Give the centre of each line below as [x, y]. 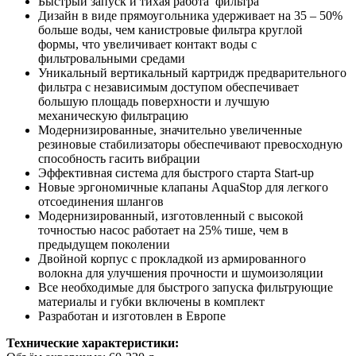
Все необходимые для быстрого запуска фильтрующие [186, 287]
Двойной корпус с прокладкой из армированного [172, 259]
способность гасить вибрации [119, 159]
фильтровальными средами [112, 58]
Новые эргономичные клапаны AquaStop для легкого [183, 187]
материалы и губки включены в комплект [151, 302]
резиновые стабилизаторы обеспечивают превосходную [190, 144]
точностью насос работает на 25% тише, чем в [163, 230]
